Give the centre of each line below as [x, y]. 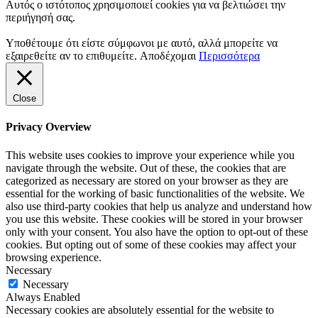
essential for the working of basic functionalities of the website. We [155, 193]
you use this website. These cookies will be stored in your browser [154, 219]
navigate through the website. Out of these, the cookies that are [146, 168]
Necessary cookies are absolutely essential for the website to [140, 309]
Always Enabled [43, 297]
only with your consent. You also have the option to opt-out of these [157, 231]
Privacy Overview [49, 127]
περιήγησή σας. [40, 18]
